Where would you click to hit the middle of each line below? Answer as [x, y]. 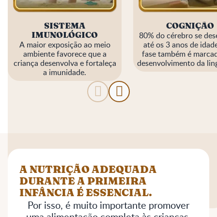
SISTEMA [65, 26]
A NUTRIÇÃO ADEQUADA [88, 170]
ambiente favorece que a [65, 54]
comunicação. [190, 90]
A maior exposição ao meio [65, 44]
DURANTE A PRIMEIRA [83, 181]
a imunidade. [65, 72]
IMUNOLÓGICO [65, 35]
